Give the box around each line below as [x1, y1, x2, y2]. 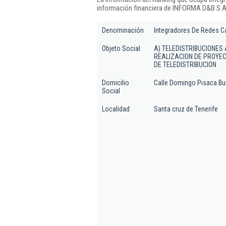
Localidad [102, 105, 130, 113]
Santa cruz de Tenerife [154, 105, 218, 113]
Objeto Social [102, 44, 140, 52]
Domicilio [102, 79, 129, 87]
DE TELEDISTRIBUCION [154, 61, 216, 69]
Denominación [102, 26, 144, 34]
